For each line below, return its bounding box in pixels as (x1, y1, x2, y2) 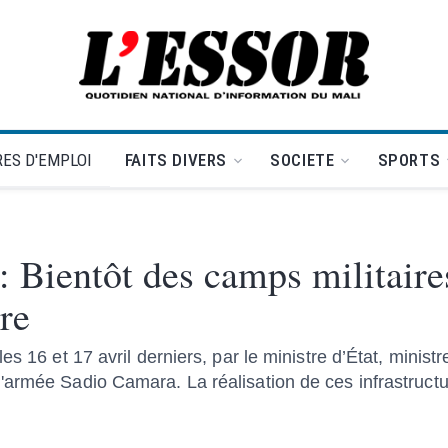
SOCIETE (270, 150, 335, 170)
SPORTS (377, 150, 441, 170)
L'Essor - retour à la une (222, 64, 391, 87)
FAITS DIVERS (124, 150, 228, 170)
